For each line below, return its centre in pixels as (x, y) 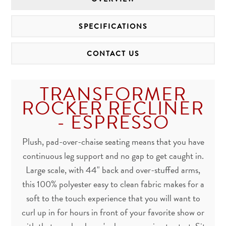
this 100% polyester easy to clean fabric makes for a (113, 184)
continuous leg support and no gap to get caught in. (113, 155)
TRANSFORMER (113, 94)
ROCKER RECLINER (113, 108)
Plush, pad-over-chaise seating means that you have (113, 141)
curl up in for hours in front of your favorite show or (113, 212)
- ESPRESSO (113, 122)
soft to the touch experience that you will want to (113, 198)
